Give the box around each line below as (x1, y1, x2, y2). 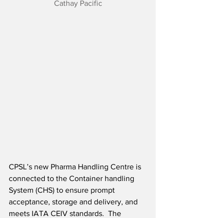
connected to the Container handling (9, 174, 136, 183)
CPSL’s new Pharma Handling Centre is (9, 163, 143, 171)
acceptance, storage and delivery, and (9, 198, 140, 206)
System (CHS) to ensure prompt (9, 186, 117, 195)
